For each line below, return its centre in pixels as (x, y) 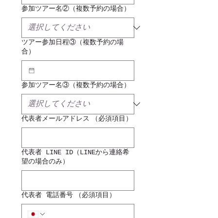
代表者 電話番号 (47, 195)
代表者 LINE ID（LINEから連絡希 (75, 152)
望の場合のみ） (45, 162)
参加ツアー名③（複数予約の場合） (76, 85)
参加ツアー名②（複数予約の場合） (76, 9)
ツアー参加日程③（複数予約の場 (73, 42)
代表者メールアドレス (55, 119)
